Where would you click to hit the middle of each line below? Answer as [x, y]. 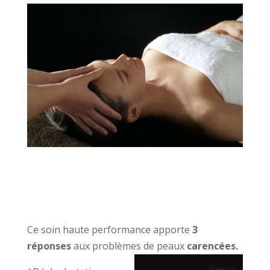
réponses [49, 246]
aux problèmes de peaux [129, 246]
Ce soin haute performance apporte [109, 230]
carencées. [212, 246]
